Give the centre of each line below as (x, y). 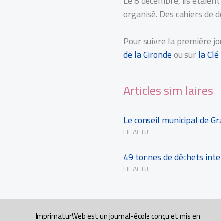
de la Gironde (148, 55)
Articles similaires (168, 91)
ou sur (186, 55)
